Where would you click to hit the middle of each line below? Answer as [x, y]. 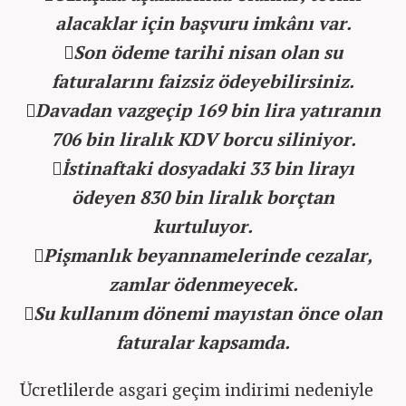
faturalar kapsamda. [203, 342]
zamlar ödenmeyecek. [203, 284]
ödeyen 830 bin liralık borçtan [203, 197]
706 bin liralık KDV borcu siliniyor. [203, 139]
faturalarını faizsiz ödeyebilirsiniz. [203, 81]
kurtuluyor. [203, 226]
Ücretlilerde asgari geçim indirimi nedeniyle [197, 389]
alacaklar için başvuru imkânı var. [203, 23]
